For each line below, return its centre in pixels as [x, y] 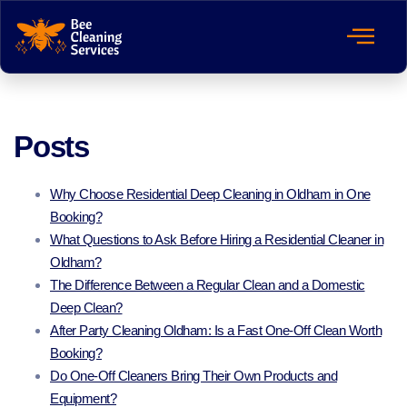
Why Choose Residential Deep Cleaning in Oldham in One [210, 194]
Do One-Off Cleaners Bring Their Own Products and [194, 376]
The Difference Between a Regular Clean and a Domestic [208, 285]
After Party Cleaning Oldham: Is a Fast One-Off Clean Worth [216, 331]
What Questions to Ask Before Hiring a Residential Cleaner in [217, 240]
